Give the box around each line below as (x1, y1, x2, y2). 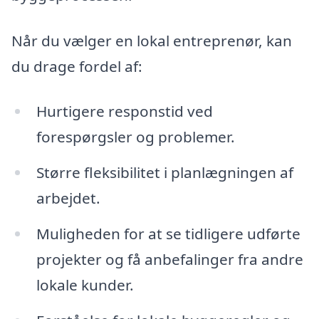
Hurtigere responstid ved (36, 101, 213, 122)
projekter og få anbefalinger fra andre (36, 249, 303, 270)
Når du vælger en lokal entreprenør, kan (11, 30, 292, 51)
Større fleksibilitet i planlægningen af (36, 162, 293, 183)
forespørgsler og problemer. (36, 127, 235, 147)
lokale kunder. (36, 275, 134, 296)
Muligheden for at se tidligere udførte (36, 224, 300, 244)
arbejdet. (36, 188, 100, 209)
